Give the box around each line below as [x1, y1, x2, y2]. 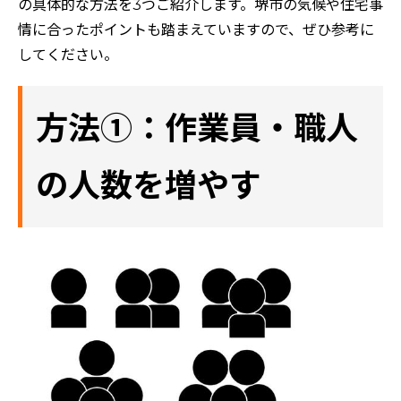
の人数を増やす [36, 165, 261, 205]
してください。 [18, 46, 118, 64]
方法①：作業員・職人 [36, 107, 358, 148]
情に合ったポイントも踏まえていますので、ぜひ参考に [18, 21, 374, 38]
